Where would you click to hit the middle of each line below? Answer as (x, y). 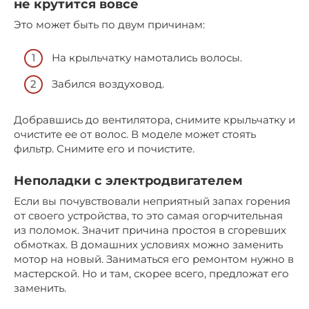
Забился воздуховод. (108, 83)
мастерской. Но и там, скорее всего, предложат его (151, 273)
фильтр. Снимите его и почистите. (104, 148)
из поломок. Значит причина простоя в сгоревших (150, 230)
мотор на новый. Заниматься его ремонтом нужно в (154, 259)
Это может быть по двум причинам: (109, 24)
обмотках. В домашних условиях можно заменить (148, 244)
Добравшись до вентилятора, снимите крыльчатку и (154, 119)
